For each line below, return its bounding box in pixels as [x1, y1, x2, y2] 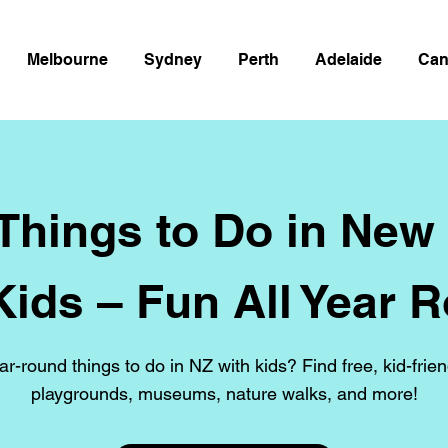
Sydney [144, 50, 202, 69]
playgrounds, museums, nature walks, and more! [30, 383, 418, 404]
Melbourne [27, 50, 108, 69]
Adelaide [315, 50, 382, 69]
